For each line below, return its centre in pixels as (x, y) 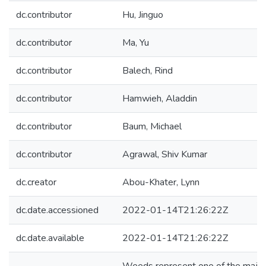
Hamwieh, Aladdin (160, 99)
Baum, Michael (152, 126)
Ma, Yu (136, 43)
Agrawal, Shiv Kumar (165, 154)
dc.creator (36, 182)
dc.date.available (50, 238)
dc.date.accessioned (57, 210)
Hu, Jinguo (143, 15)
